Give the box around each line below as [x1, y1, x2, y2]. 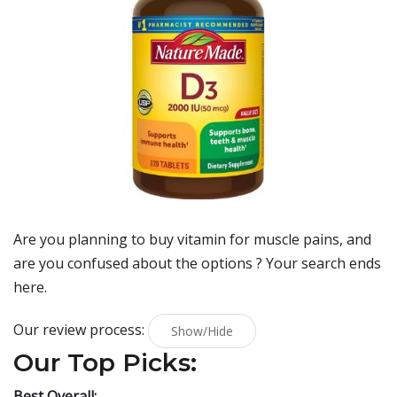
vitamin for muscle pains [177, 230, 339, 249]
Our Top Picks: [13, 347, 197, 378]
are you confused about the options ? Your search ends [13, 253, 381, 273]
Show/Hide [171, 323, 233, 339]
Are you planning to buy [13, 230, 177, 249]
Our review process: [13, 319, 148, 339]
